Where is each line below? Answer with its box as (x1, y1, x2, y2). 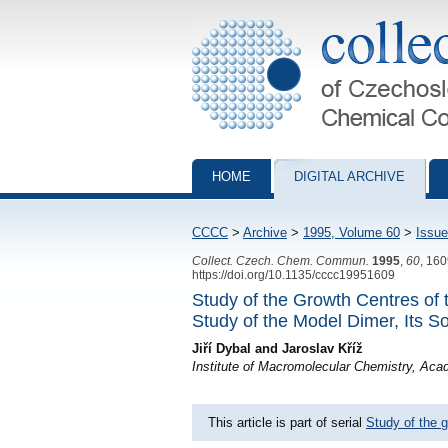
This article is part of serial (208, 414, 366, 430)
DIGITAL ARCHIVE (294, 169, 405, 184)
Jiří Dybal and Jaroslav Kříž (192, 340, 363, 356)
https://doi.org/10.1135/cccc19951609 (192, 268, 395, 281)
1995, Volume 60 (303, 225, 400, 240)
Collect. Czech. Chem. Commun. (192, 254, 369, 267)
